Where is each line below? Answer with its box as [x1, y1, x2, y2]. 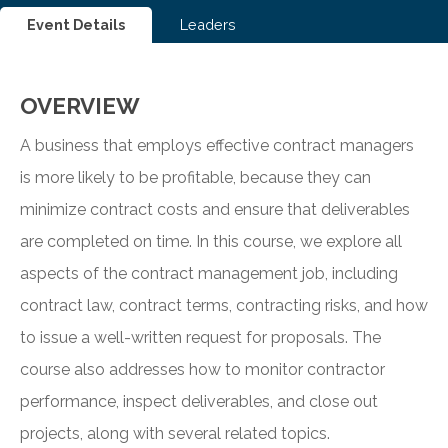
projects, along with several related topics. [20, 424, 330, 444]
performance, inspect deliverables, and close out [20, 392, 378, 412]
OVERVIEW [20, 93, 140, 120]
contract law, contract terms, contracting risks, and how [20, 296, 428, 316]
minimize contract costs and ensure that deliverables [20, 200, 410, 220]
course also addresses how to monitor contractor [20, 360, 385, 380]
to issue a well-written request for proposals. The [20, 328, 381, 348]
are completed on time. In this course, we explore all [20, 232, 402, 252]
